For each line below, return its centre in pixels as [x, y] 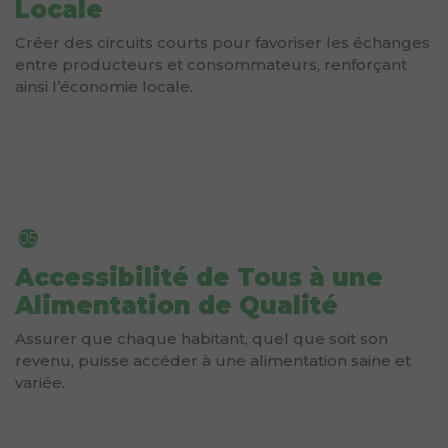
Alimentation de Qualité [176, 305]
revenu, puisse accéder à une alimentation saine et [213, 360]
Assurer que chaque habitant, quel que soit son [201, 338]
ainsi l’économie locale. [104, 86]
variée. [40, 382]
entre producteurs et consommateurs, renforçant [211, 64]
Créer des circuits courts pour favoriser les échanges [222, 42]
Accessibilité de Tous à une [199, 277]
